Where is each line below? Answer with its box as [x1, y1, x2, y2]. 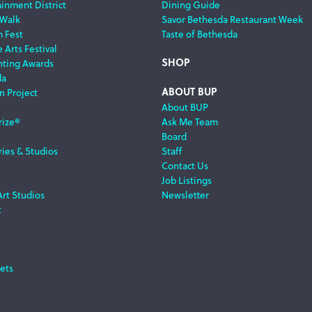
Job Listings [162, 173, 212, 187]
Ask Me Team [162, 114, 218, 128]
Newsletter [162, 187, 209, 201]
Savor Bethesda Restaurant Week [162, 12, 303, 26]
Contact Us [162, 158, 208, 172]
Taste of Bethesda [162, 26, 237, 40]
